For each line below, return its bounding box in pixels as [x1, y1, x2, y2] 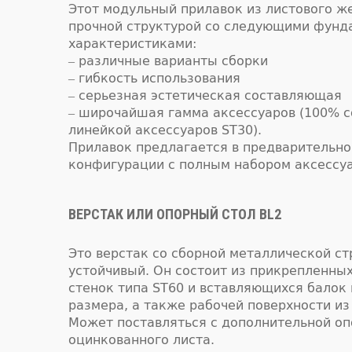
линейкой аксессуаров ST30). [68, 123, 262, 137]
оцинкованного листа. [68, 332, 214, 347]
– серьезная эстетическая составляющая [68, 88, 342, 103]
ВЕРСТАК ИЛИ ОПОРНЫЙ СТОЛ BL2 [68, 206, 281, 222]
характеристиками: [68, 36, 196, 51]
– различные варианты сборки [68, 53, 268, 68]
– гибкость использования [68, 71, 240, 86]
